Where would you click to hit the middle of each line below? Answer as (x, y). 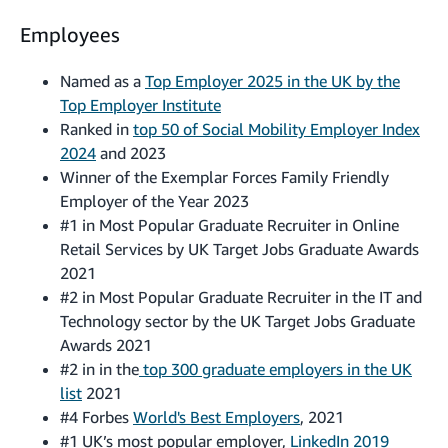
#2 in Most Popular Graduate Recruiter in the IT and (241, 296)
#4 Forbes (96, 416)
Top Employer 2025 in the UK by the (272, 80)
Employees (70, 34)
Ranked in (96, 128)
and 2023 (131, 152)
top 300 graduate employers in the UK (275, 368)
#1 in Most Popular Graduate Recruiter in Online (229, 224)
